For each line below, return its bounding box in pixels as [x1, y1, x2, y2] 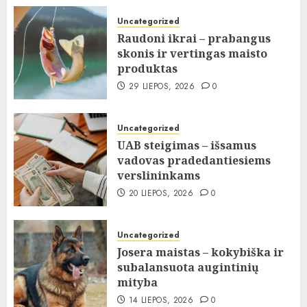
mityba [117, 275, 158, 291]
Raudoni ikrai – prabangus [117, 31, 271, 47]
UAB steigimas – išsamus [117, 138, 256, 153]
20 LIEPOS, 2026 [128, 187, 194, 200]
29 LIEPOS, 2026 [128, 80, 195, 93]
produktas [117, 61, 177, 77]
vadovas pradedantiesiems [117, 153, 271, 169]
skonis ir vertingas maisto [117, 46, 267, 62]
